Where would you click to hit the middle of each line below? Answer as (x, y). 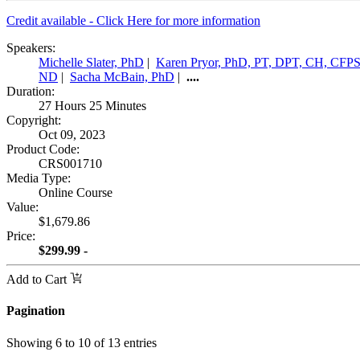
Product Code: (43, 149)
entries (139, 342)
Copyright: (34, 121)
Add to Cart (38, 280)
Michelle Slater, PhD (91, 63)
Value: (22, 207)
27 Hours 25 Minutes (92, 106)
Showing (31, 342)
